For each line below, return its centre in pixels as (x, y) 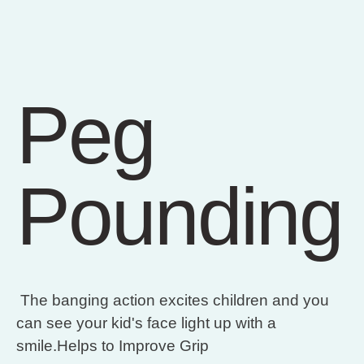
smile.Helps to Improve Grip (115, 346)
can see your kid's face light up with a (146, 323)
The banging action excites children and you (173, 301)
